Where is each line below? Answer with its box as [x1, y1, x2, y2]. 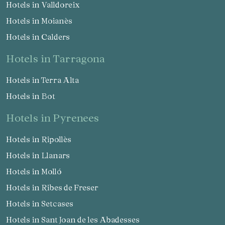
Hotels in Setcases [12, 198, 73, 208]
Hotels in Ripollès [12, 134, 71, 144]
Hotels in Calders [12, 32, 70, 41]
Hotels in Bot [12, 91, 55, 100]
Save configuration [43, 65, 102, 74]
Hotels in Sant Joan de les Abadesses [12, 214, 140, 224]
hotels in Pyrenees [15, 111, 99, 124]
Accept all [137, 65, 168, 74]
